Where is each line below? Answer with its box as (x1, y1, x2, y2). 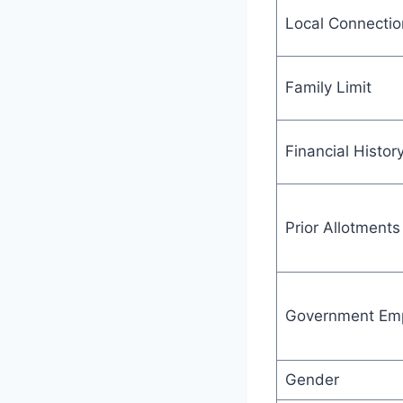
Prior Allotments (284, 218, 400, 237)
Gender (284, 370, 339, 389)
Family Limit (284, 77, 372, 96)
